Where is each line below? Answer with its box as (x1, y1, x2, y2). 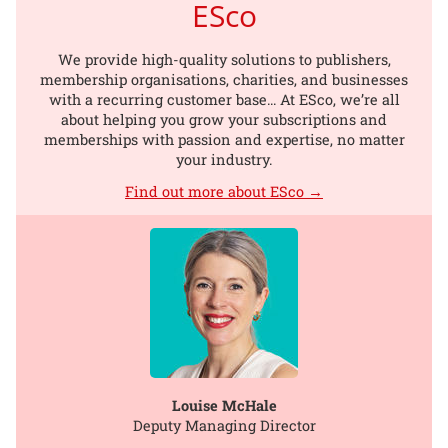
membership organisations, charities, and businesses (40, 69, 408, 89)
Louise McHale (171, 395, 277, 415)
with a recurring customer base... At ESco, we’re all (48, 89, 400, 109)
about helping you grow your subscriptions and (61, 109, 387, 129)
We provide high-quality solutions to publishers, (57, 49, 391, 69)
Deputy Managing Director (132, 415, 316, 435)
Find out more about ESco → (125, 182, 323, 202)
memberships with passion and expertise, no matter (43, 129, 405, 149)
